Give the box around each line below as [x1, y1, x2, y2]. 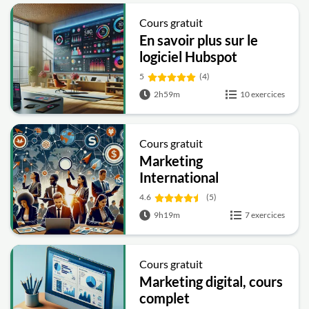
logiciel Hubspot [139, 48, 238, 65]
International [139, 169, 219, 186]
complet [139, 290, 190, 306]
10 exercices [240, 89, 285, 99]
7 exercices [245, 210, 285, 220]
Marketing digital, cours [139, 273, 283, 290]
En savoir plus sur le [139, 32, 259, 48]
